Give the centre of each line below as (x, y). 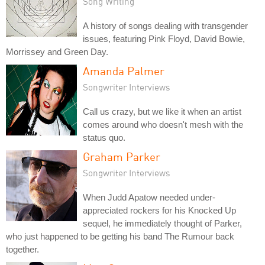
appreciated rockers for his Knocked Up (159, 210)
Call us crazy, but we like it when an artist (162, 111)
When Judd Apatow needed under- (149, 197)
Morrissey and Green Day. (57, 51)
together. (22, 249)
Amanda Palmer (124, 70)
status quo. (104, 137)
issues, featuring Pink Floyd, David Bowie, (164, 38)
